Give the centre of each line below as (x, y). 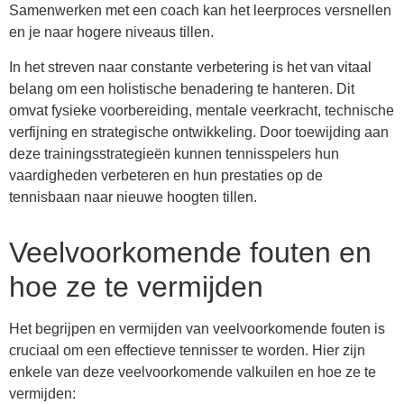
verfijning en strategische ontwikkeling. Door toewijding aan (199, 132)
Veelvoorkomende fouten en (190, 252)
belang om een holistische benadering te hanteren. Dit (182, 88)
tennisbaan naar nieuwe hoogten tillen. (133, 197)
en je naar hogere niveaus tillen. (111, 32)
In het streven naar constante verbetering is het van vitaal (190, 67)
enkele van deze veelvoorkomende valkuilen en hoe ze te (193, 372)
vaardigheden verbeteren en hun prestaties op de (166, 175)
